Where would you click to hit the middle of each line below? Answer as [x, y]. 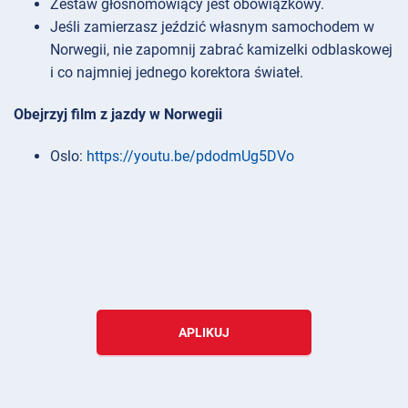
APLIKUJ [204, 333]
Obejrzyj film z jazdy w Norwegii [118, 115]
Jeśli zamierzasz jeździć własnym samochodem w [212, 26]
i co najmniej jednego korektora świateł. [177, 72]
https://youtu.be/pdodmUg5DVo [190, 157]
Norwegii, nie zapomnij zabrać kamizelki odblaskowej [221, 49]
